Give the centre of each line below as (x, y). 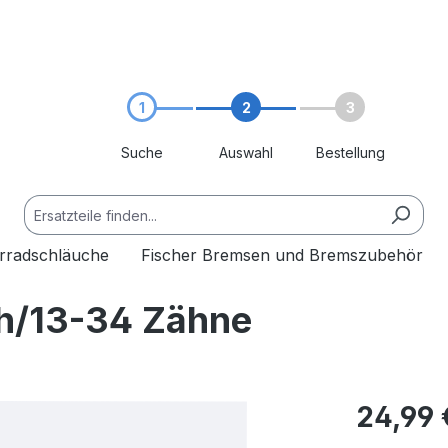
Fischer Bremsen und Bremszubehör (281, 255)
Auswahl (246, 152)
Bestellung (350, 152)
